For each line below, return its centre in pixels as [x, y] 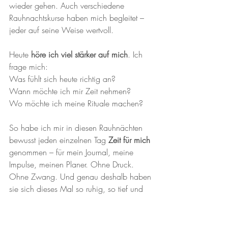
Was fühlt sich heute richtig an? [62, 79]
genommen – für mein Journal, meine [73, 152]
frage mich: [28, 67]
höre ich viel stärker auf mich [79, 54]
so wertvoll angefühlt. [45, 201]
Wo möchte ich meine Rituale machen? [76, 103]
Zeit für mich [129, 140]
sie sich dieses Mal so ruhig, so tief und [77, 189]
